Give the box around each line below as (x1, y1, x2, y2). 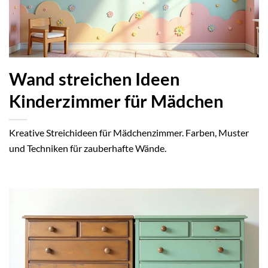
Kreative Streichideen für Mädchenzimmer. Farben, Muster (9, 126, 249, 138)
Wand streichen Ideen (9, 68, 179, 89)
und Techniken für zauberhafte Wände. (9, 142, 166, 154)
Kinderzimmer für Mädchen (9, 90, 223, 111)
